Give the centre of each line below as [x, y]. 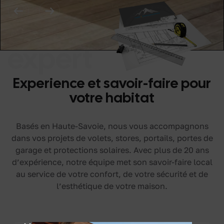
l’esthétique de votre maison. [112, 186]
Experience [50, 83]
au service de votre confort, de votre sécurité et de [112, 174]
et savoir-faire [134, 83]
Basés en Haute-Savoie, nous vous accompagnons [112, 126]
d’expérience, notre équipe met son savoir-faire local [112, 162]
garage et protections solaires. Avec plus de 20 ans [112, 150]
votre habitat [112, 97]
